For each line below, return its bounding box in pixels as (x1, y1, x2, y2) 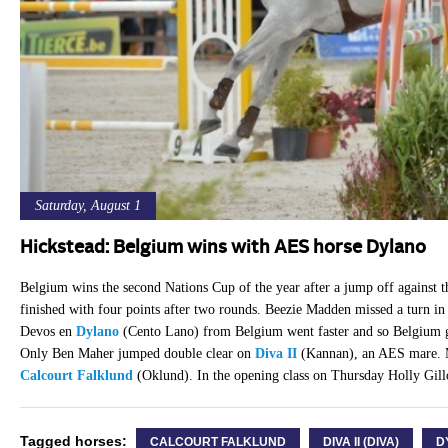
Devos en (19, 324, 76, 340)
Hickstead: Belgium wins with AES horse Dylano (19, 239, 426, 258)
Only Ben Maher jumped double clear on (19, 346, 255, 362)
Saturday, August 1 (34, 198, 141, 214)
